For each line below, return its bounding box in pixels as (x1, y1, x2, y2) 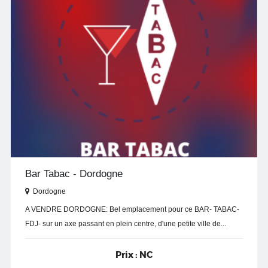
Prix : (115, 248, 138, 261)
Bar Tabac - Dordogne (25, 167, 123, 179)
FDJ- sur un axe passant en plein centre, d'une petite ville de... (25, 219, 226, 228)
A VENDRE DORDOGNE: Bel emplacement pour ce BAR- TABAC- (25, 205, 239, 214)
